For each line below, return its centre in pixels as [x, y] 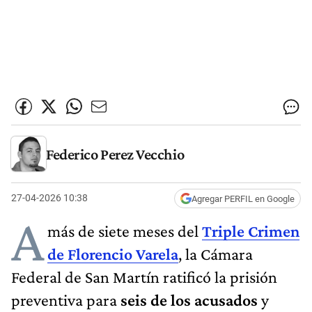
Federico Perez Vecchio [115, 154]
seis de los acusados [191, 299]
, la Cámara [216, 253]
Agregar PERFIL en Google [243, 198]
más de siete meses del [125, 231]
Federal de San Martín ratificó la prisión [144, 276]
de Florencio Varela [113, 253]
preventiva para [66, 299]
